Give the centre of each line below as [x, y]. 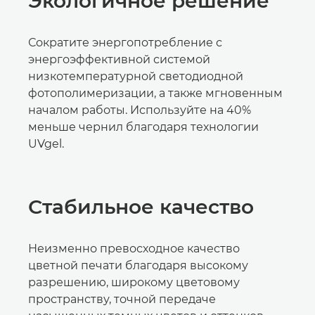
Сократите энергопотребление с [125, 43]
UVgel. [46, 144]
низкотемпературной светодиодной [136, 76]
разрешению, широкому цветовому [134, 282]
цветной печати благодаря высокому [138, 265]
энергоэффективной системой [119, 59]
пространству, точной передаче [122, 299]
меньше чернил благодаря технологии [143, 127]
